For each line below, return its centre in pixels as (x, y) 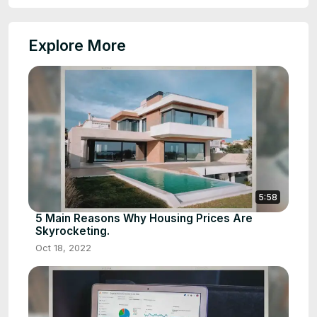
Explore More (77, 46)
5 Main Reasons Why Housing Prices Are (144, 219)
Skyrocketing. (73, 231)
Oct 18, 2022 (63, 248)
